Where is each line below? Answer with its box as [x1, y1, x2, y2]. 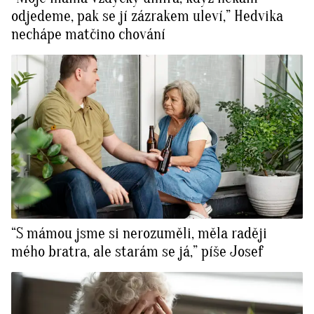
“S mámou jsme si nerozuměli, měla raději [11, 224, 267, 243]
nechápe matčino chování [11, 25, 165, 44]
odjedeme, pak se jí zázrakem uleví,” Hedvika [11, 7, 283, 26]
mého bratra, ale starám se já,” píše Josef [11, 243, 263, 261]
